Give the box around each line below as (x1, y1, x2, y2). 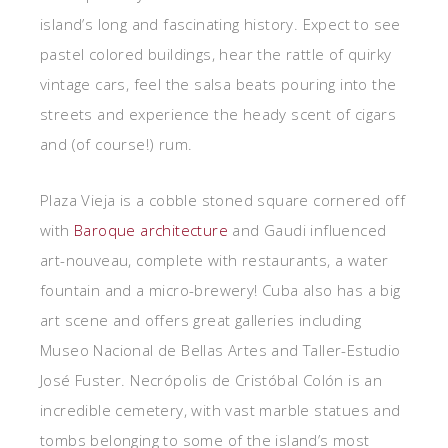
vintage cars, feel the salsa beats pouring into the (40, 74, 397, 94)
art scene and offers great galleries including (40, 310, 362, 330)
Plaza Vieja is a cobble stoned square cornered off (40, 190, 405, 210)
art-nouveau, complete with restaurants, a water (40, 250, 389, 270)
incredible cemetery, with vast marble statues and (40, 400, 401, 420)
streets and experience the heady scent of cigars (40, 104, 397, 124)
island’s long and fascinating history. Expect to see (40, 14, 401, 34)
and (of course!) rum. (40, 134, 193, 154)
